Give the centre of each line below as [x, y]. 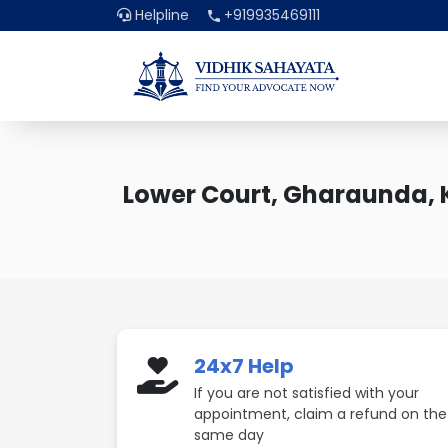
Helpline [160, 15]
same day [229, 435]
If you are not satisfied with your [306, 393]
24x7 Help [244, 366]
